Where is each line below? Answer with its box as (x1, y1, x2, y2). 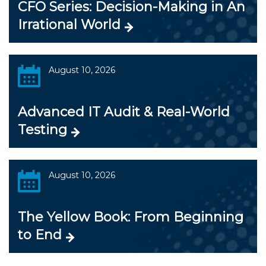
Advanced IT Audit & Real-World (18, 104, 230, 120)
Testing (18, 122, 67, 138)
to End (18, 227, 62, 243)
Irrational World (18, 17, 121, 33)
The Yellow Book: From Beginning (18, 209, 243, 225)
